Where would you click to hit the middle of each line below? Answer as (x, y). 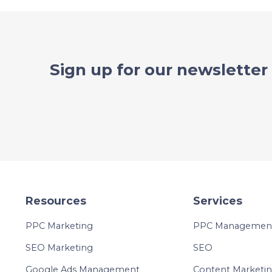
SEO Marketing (59, 248)
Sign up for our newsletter (159, 70)
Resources (56, 201)
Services (217, 201)
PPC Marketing (59, 226)
